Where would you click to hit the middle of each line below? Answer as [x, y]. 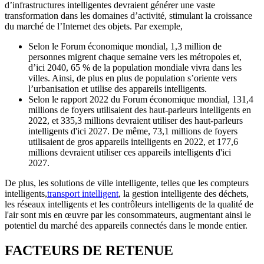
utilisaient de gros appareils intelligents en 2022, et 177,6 [133, 141]
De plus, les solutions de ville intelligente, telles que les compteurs [127, 183]
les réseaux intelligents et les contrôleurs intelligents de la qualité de [129, 204]
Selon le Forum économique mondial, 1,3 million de [125, 46]
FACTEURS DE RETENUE [89, 250]
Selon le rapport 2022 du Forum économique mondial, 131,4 [141, 99]
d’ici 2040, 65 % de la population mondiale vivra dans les [135, 67]
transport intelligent [83, 193]
